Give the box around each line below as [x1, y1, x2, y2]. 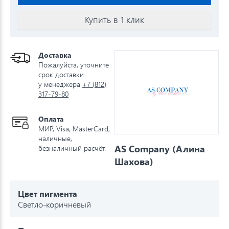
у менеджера [38, 79, 82, 89]
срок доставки [38, 69, 84, 79]
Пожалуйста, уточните [38, 59, 109, 70]
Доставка [38, 50, 72, 60]
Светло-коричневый [18, 198, 91, 210]
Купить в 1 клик [85, 13, 144, 26]
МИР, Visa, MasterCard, [38, 123, 110, 133]
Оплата [38, 113, 64, 124]
